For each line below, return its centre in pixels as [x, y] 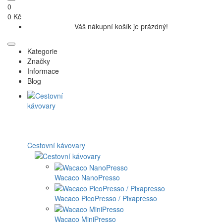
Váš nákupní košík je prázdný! [121, 27]
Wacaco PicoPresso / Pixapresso [106, 198]
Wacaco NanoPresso [87, 177]
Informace [43, 71]
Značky [39, 61]
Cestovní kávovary [56, 145]
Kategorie [42, 51]
